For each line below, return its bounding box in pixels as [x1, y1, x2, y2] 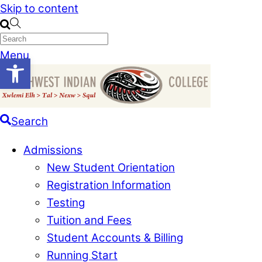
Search [11, 114, 48, 128]
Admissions [23, 143, 82, 157]
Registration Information [47, 178, 171, 192]
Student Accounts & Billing [47, 230, 183, 244]
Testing [47, 195, 85, 209]
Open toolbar [5, 52, 68, 75]
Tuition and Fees [47, 213, 132, 227]
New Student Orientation [47, 160, 175, 174]
